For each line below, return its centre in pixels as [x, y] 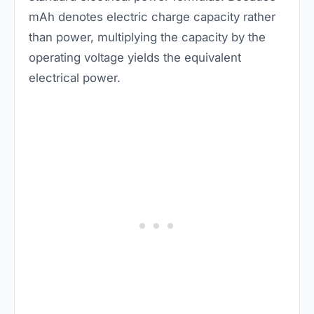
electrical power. [75, 78]
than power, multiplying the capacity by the [147, 37]
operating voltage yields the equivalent [135, 58]
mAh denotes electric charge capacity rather [152, 17]
